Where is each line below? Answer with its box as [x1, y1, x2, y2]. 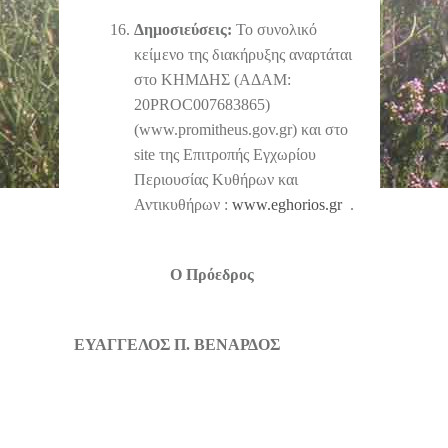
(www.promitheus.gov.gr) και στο [134, 120, 348, 138]
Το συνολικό [232, 20, 317, 38]
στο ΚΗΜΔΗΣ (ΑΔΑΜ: [134, 70, 291, 88]
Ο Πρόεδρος [170, 265, 254, 283]
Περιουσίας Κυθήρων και [134, 170, 298, 188]
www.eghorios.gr [232, 195, 342, 213]
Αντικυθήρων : [134, 195, 232, 213]
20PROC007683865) [134, 95, 270, 113]
